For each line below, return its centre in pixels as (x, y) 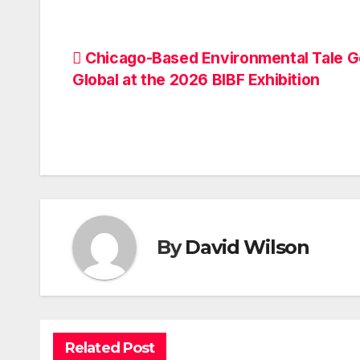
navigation (137, 96)
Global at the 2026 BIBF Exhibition (196, 79)
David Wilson (247, 247)
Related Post (110, 348)
